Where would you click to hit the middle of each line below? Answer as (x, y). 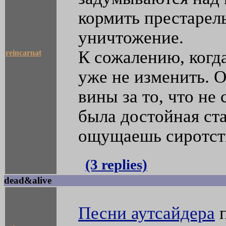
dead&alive (28, 181)
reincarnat (23, 53)
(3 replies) (116, 165)
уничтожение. (131, 38)
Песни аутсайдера (147, 213)
